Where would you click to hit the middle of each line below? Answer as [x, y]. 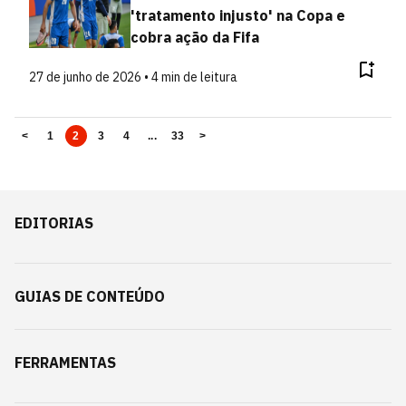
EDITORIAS [54, 223]
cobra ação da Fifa [194, 37]
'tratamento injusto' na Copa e [237, 15]
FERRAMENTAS [65, 362]
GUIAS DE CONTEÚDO [90, 296]
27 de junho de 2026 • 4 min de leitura [133, 77]
